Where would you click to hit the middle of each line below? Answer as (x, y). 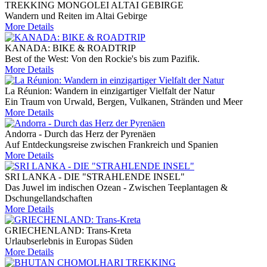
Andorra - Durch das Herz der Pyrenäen (80, 134)
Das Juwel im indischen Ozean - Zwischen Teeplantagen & (116, 188)
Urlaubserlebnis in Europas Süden (69, 241)
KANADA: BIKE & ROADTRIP (70, 48)
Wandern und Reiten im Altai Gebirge (76, 16)
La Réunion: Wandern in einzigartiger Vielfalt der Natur (110, 91)
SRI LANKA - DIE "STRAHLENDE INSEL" (95, 177)
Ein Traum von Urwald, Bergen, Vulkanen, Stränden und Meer (124, 102)
